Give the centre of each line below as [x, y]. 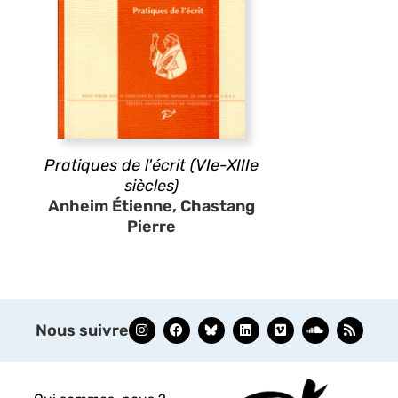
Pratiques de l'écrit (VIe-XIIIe [151, 165]
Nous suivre [82, 330]
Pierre [151, 226]
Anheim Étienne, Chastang [151, 206]
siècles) [151, 185]
